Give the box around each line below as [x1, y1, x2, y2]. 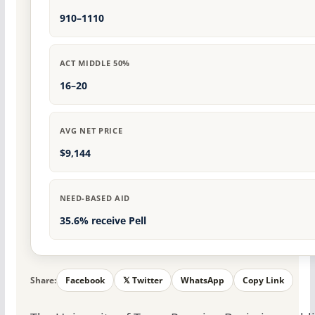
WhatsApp [180, 274, 224, 287]
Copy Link [242, 274, 284, 287]
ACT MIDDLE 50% [59, 58, 130, 69]
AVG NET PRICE [59, 125, 123, 136]
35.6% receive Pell [59, 214, 146, 228]
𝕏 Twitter [122, 274, 162, 287]
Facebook [65, 274, 105, 287]
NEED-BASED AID [59, 193, 130, 204]
